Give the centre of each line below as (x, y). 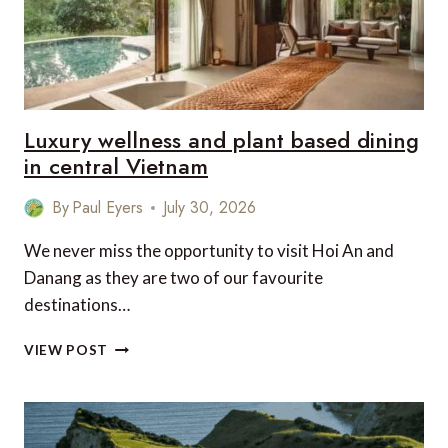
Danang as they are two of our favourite (173, 277)
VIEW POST (66, 350)
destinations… (77, 304)
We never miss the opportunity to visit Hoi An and (209, 250)
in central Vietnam (116, 166)
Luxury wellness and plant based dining (221, 140)
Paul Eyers (108, 207)
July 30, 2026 (210, 207)
